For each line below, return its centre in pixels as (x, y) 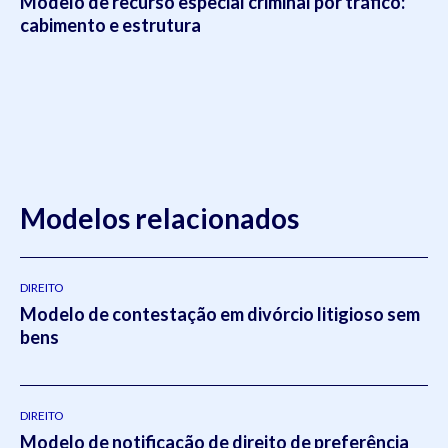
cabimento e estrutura (110, 24)
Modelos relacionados (159, 217)
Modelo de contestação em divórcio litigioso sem (220, 313)
